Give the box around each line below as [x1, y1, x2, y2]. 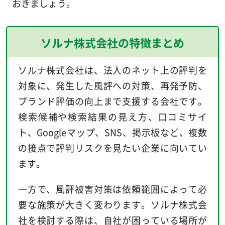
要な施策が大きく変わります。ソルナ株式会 [18, 197, 207, 211]
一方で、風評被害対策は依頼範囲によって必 [18, 182, 207, 195]
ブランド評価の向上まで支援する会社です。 [18, 94, 207, 107]
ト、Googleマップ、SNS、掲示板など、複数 [18, 125, 207, 139]
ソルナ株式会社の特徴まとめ [41, 34, 184, 50]
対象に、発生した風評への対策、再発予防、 [18, 78, 207, 92]
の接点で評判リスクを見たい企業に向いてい [18, 141, 207, 154]
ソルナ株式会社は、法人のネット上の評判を [18, 63, 207, 76]
